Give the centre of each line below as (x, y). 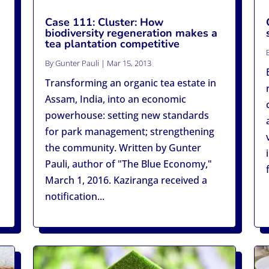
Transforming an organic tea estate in (130, 83)
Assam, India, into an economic (115, 99)
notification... (74, 196)
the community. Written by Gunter (123, 147)
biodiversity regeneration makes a (131, 33)
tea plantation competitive (112, 44)
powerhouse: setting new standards (127, 115)
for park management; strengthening (129, 131)
